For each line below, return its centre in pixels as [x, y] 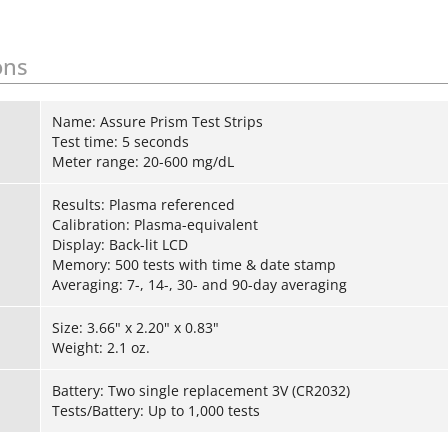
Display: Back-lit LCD [119, 245]
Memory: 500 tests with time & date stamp [193, 265]
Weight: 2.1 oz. [100, 348]
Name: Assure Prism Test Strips [157, 122]
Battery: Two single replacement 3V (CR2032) [200, 391]
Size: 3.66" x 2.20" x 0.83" [135, 328]
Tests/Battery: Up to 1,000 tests [155, 411]
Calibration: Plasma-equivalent [154, 225]
